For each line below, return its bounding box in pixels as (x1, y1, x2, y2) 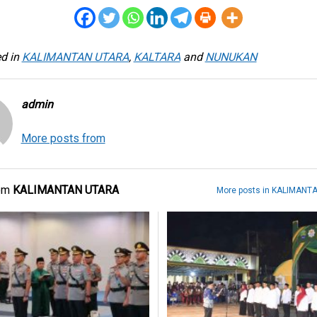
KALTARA (133, 50, 180, 64)
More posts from (21, 132, 105, 146)
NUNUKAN (204, 50, 257, 64)
